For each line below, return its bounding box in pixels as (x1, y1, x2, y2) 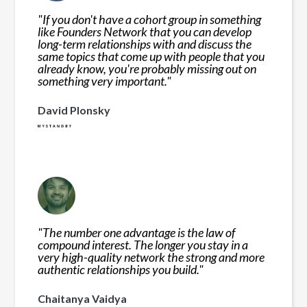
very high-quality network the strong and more (38, 249, 265, 265)
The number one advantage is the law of (42, 224, 236, 240)
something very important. (38, 73, 167, 89)
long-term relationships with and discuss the (38, 36, 252, 52)
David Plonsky (38, 103, 111, 117)
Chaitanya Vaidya (38, 291, 127, 305)
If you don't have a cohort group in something (42, 12, 262, 27)
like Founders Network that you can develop (38, 24, 252, 40)
